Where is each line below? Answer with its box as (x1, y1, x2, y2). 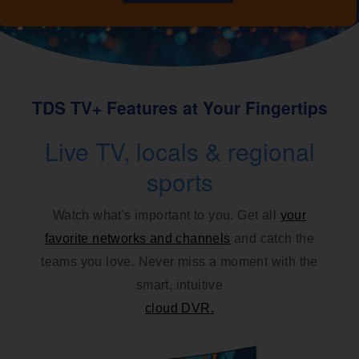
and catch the (230, 232, 315, 246)
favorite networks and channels (44, 232, 231, 246)
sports (146, 164, 213, 200)
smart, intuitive (135, 278, 224, 292)
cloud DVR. (145, 301, 214, 316)
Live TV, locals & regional (44, 134, 315, 169)
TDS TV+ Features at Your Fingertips (31, 95, 328, 120)
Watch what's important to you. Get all (52, 208, 280, 223)
